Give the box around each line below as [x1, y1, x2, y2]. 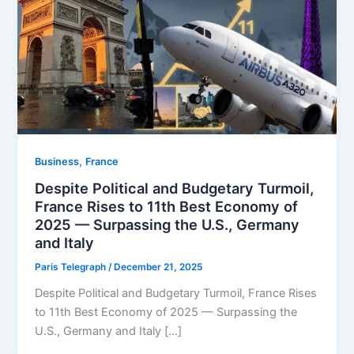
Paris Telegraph [35, 262, 109, 273]
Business [35, 155, 80, 168]
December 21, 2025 [114, 262, 203, 273]
